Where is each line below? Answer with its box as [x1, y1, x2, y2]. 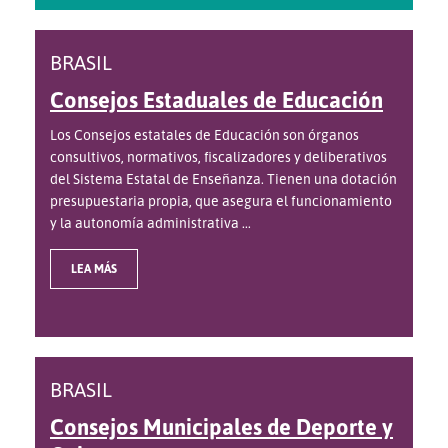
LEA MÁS [71, 261, 117, 277]
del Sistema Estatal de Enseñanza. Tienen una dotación [50, 170, 397, 188]
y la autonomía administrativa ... [50, 214, 251, 232]
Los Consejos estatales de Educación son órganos [50, 126, 359, 144]
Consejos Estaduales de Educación [50, 86, 383, 114]
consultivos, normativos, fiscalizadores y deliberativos [50, 148, 387, 166]
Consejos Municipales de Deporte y [50, 413, 393, 441]
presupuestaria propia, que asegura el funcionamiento [50, 192, 392, 210]
